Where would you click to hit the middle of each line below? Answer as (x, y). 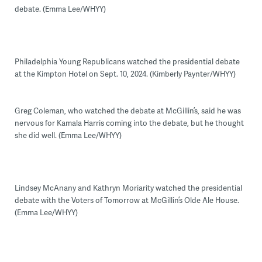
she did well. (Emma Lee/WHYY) (68, 135)
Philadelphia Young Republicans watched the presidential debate (127, 61)
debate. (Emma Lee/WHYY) (60, 8)
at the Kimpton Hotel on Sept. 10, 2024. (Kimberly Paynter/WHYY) (125, 73)
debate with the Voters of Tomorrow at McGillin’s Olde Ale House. (127, 200)
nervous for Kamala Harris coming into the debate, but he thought (129, 123)
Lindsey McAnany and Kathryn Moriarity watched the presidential (128, 187)
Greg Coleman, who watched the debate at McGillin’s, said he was (127, 110)
